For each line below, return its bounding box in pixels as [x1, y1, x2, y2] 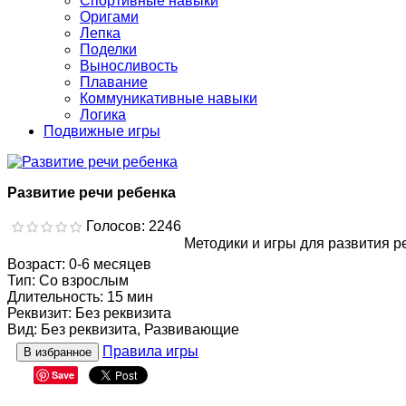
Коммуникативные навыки [80, 91, 257, 107]
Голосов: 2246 [86, 218, 181, 235]
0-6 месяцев [69, 256, 151, 273]
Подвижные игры [43, 123, 160, 140]
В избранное [24, 345, 92, 360]
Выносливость [80, 58, 178, 74]
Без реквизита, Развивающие [41, 322, 239, 338]
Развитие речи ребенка [7, 185, 176, 201]
